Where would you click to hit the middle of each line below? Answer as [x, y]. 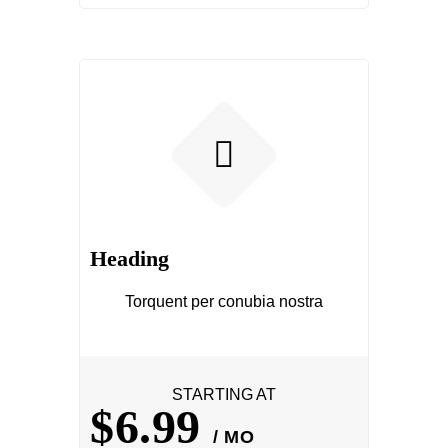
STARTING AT [224, 394]
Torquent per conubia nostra [224, 301]
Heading [129, 258]
